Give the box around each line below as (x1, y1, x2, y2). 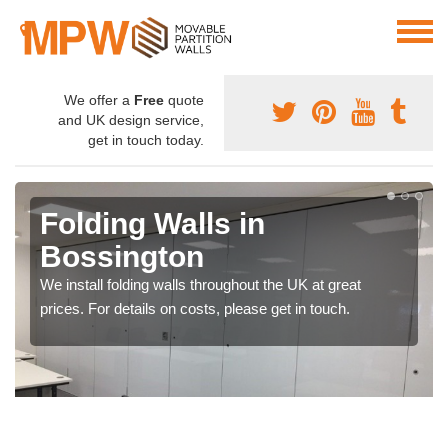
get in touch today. (88, 132, 204, 149)
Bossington (40, 240, 204, 274)
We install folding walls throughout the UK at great (40, 276, 361, 294)
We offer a (64, 92, 134, 109)
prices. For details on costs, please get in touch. (40, 300, 350, 318)
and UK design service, (58, 112, 204, 129)
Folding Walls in (40, 207, 265, 241)
